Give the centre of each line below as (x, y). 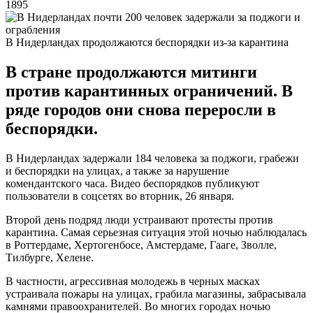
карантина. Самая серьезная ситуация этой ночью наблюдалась (156, 232)
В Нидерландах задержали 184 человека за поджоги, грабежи (152, 158)
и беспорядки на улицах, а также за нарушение (117, 170)
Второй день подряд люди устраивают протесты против (139, 219)
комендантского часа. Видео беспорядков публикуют (132, 183)
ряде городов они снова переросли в (141, 109)
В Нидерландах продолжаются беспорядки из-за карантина (147, 42)
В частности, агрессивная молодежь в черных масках (133, 281)
